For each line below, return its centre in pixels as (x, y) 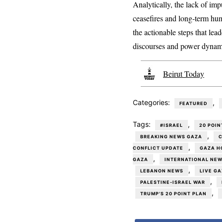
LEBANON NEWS (162, 171)
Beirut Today (184, 74)
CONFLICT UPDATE (158, 148)
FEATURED (194, 104)
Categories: (152, 103)
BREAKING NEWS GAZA (171, 137)
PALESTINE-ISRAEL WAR (173, 182)
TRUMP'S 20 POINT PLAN (173, 194)
